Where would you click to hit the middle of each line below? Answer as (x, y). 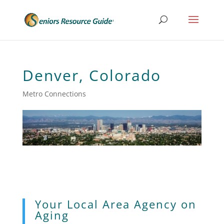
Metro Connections (54, 94)
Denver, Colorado (91, 75)
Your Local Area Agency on (115, 204)
